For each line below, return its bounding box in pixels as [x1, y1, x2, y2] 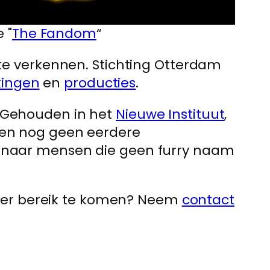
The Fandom [11, 24, 96, 43]
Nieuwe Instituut [116, 105, 225, 124]
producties [64, 74, 136, 92]
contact [181, 190, 234, 209]
